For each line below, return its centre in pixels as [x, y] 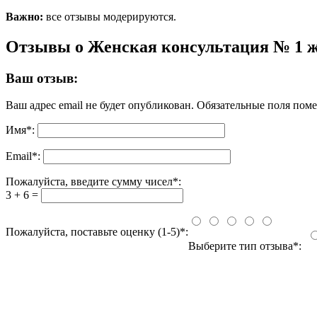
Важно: [24, 16]
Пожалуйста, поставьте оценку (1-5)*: [97, 232]
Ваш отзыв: [42, 78]
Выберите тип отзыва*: [248, 246]
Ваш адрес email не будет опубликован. [100, 105]
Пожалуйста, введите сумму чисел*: [93, 182]
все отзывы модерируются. [110, 16]
